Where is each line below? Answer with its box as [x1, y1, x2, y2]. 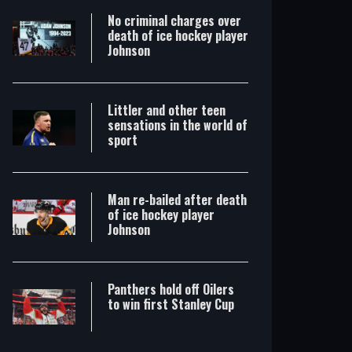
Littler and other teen [108, 101, 225, 119]
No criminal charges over [108, 11, 241, 30]
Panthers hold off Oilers [108, 280, 234, 299]
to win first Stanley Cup [108, 295, 234, 313]
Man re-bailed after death [108, 190, 247, 209]
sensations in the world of [108, 115, 247, 134]
